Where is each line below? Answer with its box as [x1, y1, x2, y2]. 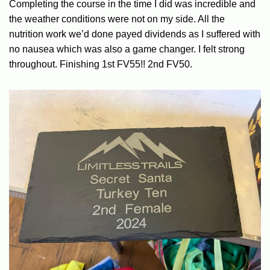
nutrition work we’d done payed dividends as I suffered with [9, 28, 260, 39]
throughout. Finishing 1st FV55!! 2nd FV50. [9, 58, 192, 69]
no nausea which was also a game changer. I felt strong [9, 43, 245, 54]
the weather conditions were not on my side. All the [9, 13, 225, 24]
